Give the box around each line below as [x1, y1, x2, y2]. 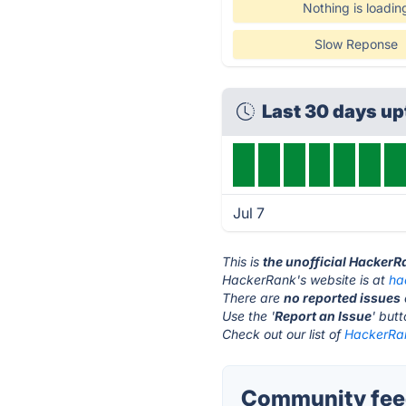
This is [222, 254, 264, 269]
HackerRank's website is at [222, 272, 390, 287]
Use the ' [222, 308, 275, 324]
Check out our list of [222, 326, 345, 342]
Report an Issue [275, 308, 372, 324]
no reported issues [284, 290, 401, 305]
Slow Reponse [314, 36, 398, 52]
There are [222, 290, 285, 305]
